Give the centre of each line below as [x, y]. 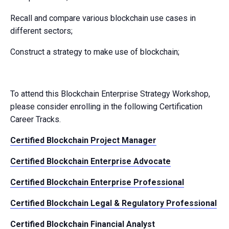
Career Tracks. [36, 119]
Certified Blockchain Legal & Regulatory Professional [113, 203]
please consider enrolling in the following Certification [106, 106]
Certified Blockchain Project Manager [83, 140]
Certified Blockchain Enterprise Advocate [90, 161]
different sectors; [41, 31]
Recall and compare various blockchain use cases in [103, 18]
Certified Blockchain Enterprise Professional [97, 182]
